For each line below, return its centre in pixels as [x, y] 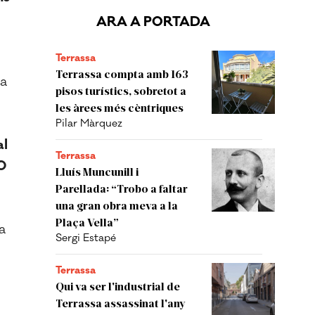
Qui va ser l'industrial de [118, 286]
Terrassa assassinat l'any [121, 303]
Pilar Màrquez [89, 123]
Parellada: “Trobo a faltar [122, 188]
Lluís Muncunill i [97, 171]
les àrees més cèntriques [120, 107]
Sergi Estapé [86, 238]
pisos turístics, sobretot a [121, 90]
